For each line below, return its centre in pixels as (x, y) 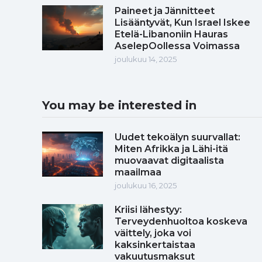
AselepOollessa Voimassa (177, 46)
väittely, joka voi (153, 233)
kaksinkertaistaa (155, 244)
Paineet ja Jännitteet (165, 11)
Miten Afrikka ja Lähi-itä (171, 149)
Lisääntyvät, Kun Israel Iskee (182, 22)
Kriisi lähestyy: (148, 209)
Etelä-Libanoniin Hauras (171, 34)
